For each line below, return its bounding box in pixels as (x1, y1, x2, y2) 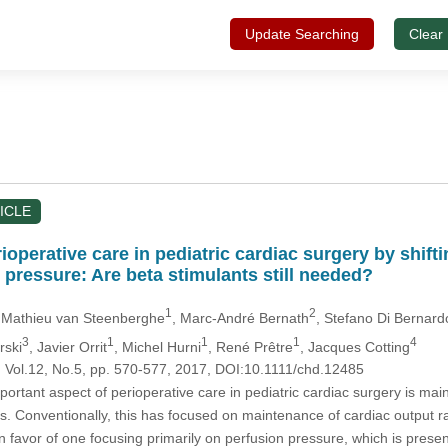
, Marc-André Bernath (171, 309, 309, 326)
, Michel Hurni (113, 338, 201, 355)
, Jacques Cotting (299, 338, 410, 355)
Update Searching (244, 26, 359, 42)
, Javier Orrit (28, 338, 107, 355)
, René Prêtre (207, 338, 293, 355)
